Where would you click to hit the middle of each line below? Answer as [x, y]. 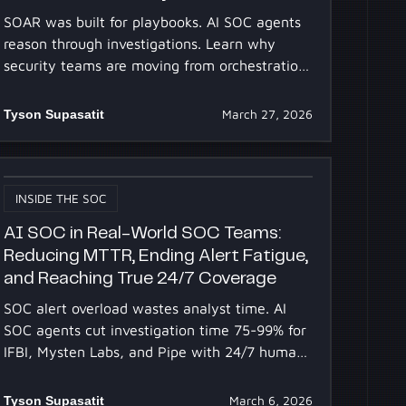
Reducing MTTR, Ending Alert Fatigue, [156, 256]
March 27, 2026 [267, 114]
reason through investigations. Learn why [140, 43]
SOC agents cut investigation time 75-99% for [155, 329]
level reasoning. [55, 373]
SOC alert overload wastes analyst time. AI [145, 308]
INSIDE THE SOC [61, 198]
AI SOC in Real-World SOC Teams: [143, 234]
